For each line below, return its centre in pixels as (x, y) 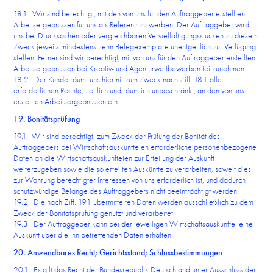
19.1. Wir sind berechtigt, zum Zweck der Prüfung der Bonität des (117, 136)
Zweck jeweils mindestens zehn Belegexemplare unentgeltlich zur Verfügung (135, 46)
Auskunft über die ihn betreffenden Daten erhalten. (94, 235)
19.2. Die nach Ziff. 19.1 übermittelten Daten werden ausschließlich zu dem (134, 202)
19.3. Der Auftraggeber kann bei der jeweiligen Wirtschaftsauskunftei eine (133, 224)
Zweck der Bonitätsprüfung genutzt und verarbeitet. (94, 213)
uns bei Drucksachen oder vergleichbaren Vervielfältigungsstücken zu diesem (136, 35)
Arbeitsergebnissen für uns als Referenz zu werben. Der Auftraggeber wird (132, 24)
